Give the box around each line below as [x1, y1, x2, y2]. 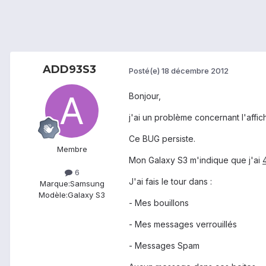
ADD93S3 [43, 63, 96, 77]
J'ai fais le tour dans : [129, 176, 212, 187]
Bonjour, [129, 91, 161, 102]
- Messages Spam [129, 240, 199, 251]
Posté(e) [129, 65, 161, 75]
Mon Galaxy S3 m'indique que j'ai [129, 155, 262, 166]
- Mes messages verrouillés [129, 219, 237, 230]
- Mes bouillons [129, 198, 189, 208]
